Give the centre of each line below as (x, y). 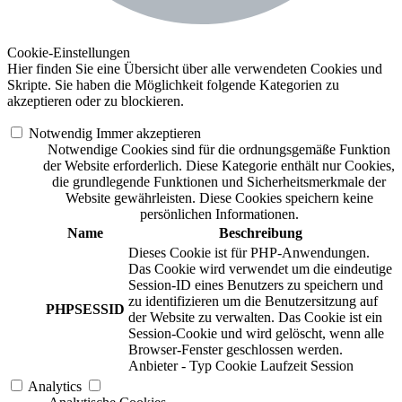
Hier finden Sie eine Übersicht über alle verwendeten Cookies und (195, 68)
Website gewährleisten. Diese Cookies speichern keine (219, 197)
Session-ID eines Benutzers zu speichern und (256, 284)
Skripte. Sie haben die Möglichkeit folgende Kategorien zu (173, 84)
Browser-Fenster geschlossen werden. (236, 349)
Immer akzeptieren (149, 133)
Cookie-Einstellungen (69, 52)
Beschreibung (260, 232)
